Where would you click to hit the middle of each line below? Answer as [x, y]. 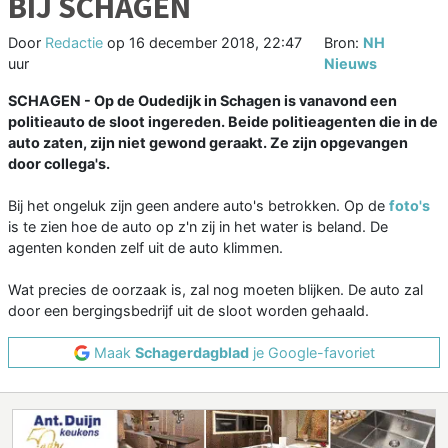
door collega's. [59, 164]
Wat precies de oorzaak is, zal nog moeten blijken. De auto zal [215, 290]
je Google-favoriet [311, 353]
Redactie [74, 43]
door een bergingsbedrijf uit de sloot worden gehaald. [188, 311]
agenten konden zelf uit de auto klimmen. [145, 248]
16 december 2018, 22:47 [215, 43]
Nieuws [351, 64]
